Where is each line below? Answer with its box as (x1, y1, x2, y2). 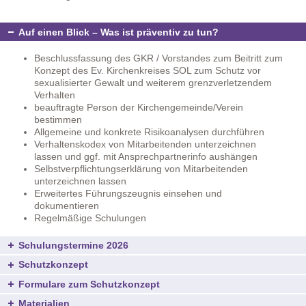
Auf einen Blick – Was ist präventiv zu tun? (18, 26, 219, 38)
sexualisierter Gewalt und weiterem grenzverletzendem (34, 76, 272, 88)
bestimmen (34, 113, 82, 125)
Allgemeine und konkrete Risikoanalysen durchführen (34, 126, 264, 137)
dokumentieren (34, 199, 99, 211)
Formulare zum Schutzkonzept (18, 278, 160, 290)
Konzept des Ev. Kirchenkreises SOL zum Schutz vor (34, 64, 261, 76)
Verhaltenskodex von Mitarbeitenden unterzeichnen (34, 138, 256, 150)
